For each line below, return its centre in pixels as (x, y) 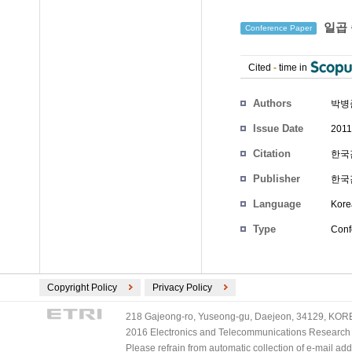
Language (277, 204)
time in (293, 68)
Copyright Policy (82, 288)
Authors (272, 103)
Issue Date (278, 128)
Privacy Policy (182, 288)
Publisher (277, 179)
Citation (272, 154)
